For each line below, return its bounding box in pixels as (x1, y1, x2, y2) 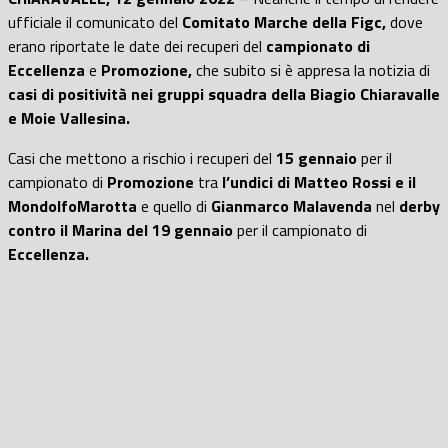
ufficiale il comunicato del (8, 9, 182, 34)
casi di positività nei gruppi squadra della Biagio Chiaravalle (8, 81, 440, 106)
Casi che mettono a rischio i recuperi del (8, 145, 276, 170)
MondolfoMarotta (8, 193, 137, 218)
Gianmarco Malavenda (211, 193, 372, 218)
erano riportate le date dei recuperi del (8, 33, 266, 58)
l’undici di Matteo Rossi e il (222, 169, 416, 194)
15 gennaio (276, 145, 357, 170)
